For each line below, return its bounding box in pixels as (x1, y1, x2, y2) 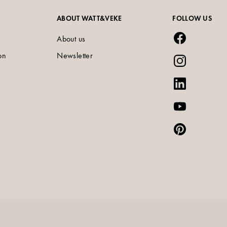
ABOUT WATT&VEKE (57, 14, 122, 23)
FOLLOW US (172, 14, 212, 23)
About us (57, 33, 86, 45)
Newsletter (57, 50, 93, 61)
